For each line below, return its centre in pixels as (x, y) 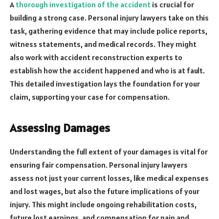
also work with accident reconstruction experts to (96, 57)
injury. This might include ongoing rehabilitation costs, (103, 205)
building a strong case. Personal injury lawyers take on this (109, 18)
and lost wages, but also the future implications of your (105, 191)
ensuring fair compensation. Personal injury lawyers (99, 165)
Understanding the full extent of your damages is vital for (109, 152)
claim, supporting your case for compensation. (90, 97)
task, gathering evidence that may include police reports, (109, 31)
